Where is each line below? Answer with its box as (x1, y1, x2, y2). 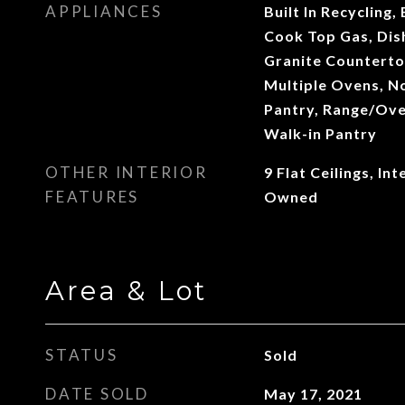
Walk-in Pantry (263, 125, 377, 142)
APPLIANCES (45, 2, 163, 21)
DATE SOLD (45, 384, 149, 403)
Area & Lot (45, 275, 207, 306)
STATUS (45, 345, 118, 364)
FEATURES (45, 187, 139, 206)
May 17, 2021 (263, 385, 363, 402)
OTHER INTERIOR (45, 163, 208, 182)
